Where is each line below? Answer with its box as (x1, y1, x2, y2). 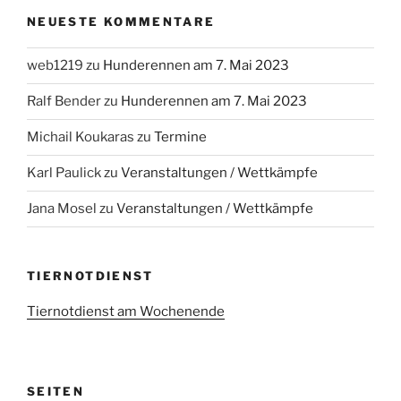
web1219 (27, 57, 83, 74)
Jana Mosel (27, 200, 97, 218)
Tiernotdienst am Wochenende (27, 303, 225, 320)
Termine (154, 129, 207, 146)
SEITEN (27, 383, 85, 398)
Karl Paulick (27, 165, 101, 182)
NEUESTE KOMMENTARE (27, 14, 216, 30)
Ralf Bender (27, 93, 101, 110)
